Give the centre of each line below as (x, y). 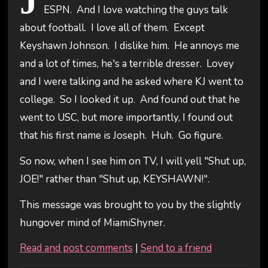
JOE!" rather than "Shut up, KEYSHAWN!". (114, 179)
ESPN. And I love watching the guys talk (135, 10)
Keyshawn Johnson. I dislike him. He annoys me (129, 46)
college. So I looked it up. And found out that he (130, 100)
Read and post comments (76, 248)
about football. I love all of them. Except (112, 28)
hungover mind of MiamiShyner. (92, 223)
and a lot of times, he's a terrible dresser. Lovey (127, 64)
